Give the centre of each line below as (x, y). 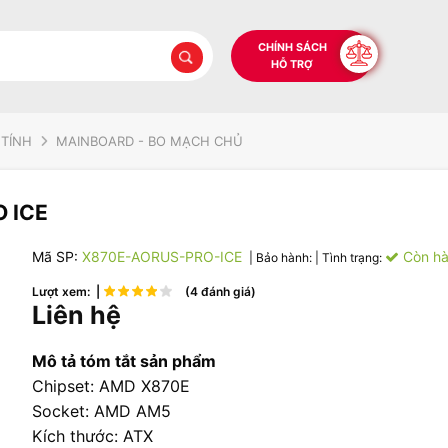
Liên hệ (76, 314)
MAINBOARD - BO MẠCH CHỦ (149, 140)
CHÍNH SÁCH (292, 47)
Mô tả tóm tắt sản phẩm (124, 360)
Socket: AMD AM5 (101, 410)
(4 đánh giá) (217, 291)
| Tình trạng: (350, 257)
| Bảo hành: (280, 257)
